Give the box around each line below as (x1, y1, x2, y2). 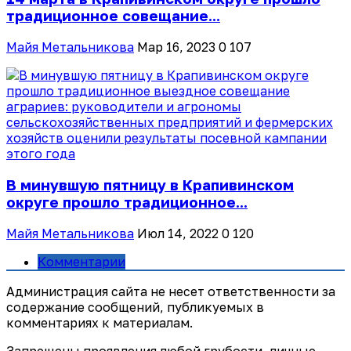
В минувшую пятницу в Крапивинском (6, 175, 294, 194)
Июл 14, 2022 (137, 225, 219, 241)
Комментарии (38, 253, 125, 270)
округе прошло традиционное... (6, 193, 248, 211)
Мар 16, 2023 (137, 39, 215, 56)
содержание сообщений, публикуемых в (6, 299, 264, 315)
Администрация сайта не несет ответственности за (6, 283, 335, 299)
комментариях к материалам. (6, 314, 193, 331)
